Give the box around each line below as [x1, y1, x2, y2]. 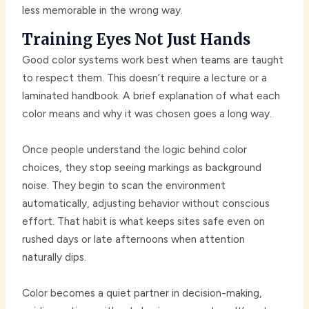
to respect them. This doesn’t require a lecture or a [22, 70, 268, 84]
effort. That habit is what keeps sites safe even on [22, 214, 266, 228]
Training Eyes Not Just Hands [22, 29, 251, 49]
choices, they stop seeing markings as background [22, 160, 262, 174]
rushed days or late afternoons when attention [22, 232, 246, 246]
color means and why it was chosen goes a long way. [22, 106, 272, 120]
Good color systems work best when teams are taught [22, 52, 284, 66]
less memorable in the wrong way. [22, 3, 183, 17]
